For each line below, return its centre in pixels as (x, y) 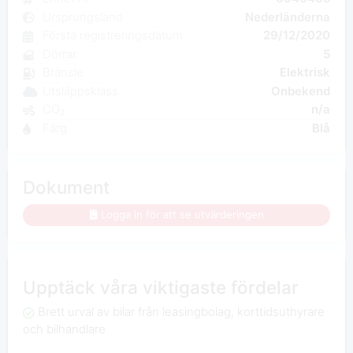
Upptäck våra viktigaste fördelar (160, 287)
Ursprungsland (82, 17)
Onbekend (301, 91)
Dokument (66, 188)
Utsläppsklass (80, 91)
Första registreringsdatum (112, 35)
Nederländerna (288, 17)
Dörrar (59, 54)
